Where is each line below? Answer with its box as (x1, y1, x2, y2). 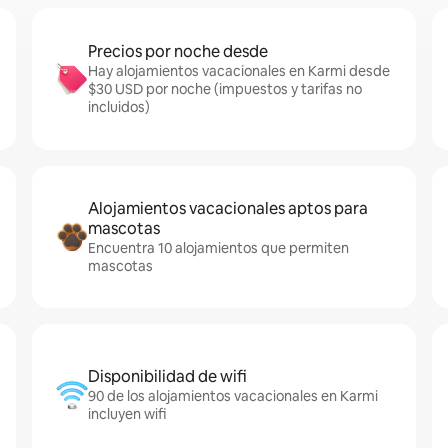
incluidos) (88, 98, 150, 116)
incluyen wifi (88, 405, 166, 423)
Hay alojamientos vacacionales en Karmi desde (88, 62, 390, 80)
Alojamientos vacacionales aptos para (88, 198, 368, 219)
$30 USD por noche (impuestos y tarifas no (88, 80, 362, 98)
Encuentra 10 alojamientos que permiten (88, 239, 349, 257)
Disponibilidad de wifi (88, 366, 247, 387)
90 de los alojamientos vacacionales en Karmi (88, 387, 378, 405)
